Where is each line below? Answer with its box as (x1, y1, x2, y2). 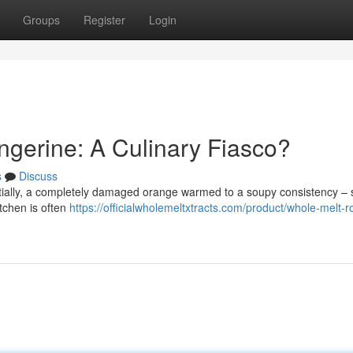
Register (84, 12, 125, 28)
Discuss (19, 168, 58, 184)
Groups (23, 12, 60, 28)
